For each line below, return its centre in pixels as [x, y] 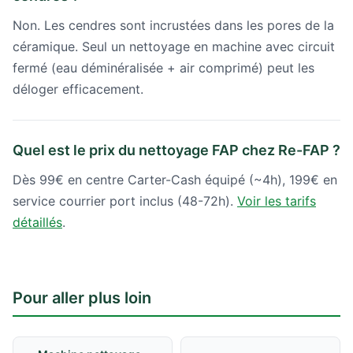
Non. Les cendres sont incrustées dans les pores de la [173, 25]
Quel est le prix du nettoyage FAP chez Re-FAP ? [176, 150]
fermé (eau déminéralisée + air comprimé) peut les [163, 67]
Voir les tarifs [277, 201]
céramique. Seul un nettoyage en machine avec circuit [174, 46]
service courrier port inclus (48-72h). [125, 201]
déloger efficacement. [78, 89]
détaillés [37, 222]
